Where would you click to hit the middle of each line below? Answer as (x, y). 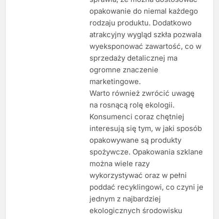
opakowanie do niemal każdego (143, 11)
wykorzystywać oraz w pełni (138, 175)
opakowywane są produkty (135, 140)
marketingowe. (115, 81)
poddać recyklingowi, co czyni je (146, 187)
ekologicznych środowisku (136, 210)
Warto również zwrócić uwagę (142, 93)
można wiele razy (119, 163)
